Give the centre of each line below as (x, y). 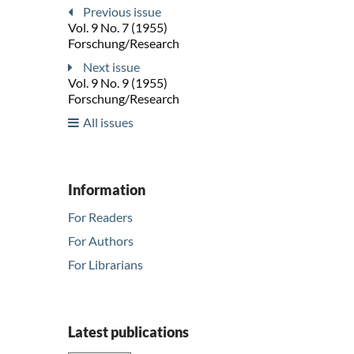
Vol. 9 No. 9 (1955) (118, 83)
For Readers (100, 217)
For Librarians (105, 265)
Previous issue (122, 12)
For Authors (101, 241)
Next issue (111, 67)
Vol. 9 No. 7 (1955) (118, 28)
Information (107, 190)
